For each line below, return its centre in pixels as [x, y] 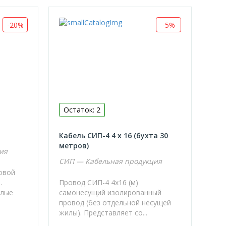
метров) [74, 145]
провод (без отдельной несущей [115, 202]
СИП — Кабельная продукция [111, 161]
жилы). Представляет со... [103, 212]
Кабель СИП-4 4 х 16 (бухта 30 [114, 135]
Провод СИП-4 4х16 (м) [99, 182]
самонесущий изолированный [110, 192]
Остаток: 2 [82, 109]
